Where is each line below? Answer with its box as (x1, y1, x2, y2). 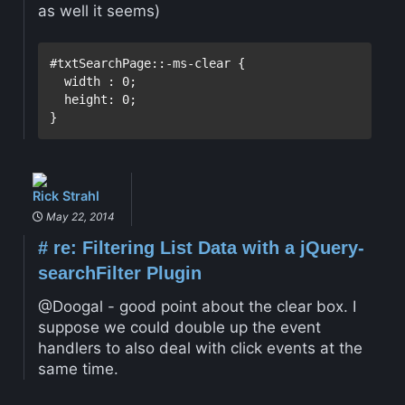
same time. (37, 359, 118, 378)
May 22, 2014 (42, 210, 115, 224)
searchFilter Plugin (37, 263, 202, 284)
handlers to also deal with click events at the (37, 338, 363, 357)
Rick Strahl (32, 188, 99, 204)
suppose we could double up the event (37, 317, 321, 336)
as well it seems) (37, 2, 160, 21)
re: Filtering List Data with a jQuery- (47, 238, 364, 259)
